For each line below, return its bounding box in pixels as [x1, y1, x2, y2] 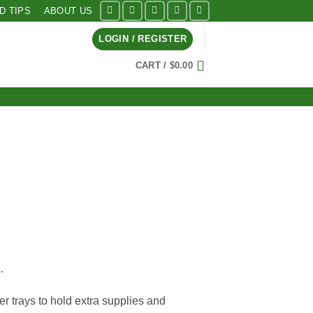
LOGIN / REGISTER [99, 34, 187, 44]
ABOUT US [43, 5, 93, 16]
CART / [135, 60, 170, 71]
